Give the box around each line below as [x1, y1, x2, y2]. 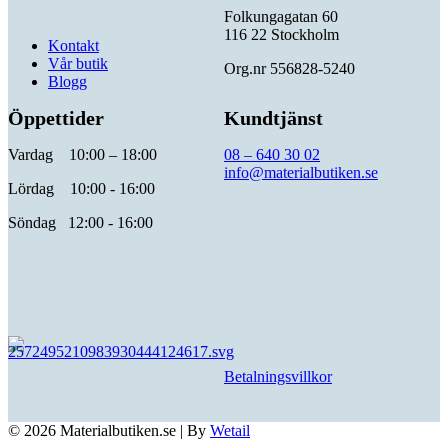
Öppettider [8, 106, 104, 129]
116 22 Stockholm [224, 25, 339, 43]
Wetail [210, 421, 250, 439]
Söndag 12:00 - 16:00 [8, 213, 153, 231]
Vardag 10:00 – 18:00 [8, 145, 157, 163]
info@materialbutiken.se [224, 163, 378, 181]
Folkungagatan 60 [224, 7, 338, 25]
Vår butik [48, 54, 108, 72]
